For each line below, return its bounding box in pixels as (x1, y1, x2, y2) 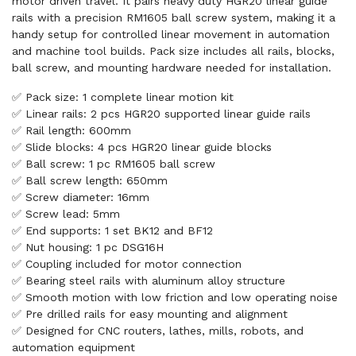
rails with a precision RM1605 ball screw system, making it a (12, 11, 335, 24)
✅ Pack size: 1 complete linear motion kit (12, 91, 234, 103)
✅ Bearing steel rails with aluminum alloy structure (12, 274, 285, 287)
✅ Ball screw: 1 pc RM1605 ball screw (12, 157, 215, 170)
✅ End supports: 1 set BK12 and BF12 (12, 224, 213, 237)
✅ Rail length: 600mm (12, 124, 131, 137)
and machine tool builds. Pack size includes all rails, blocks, (12, 44, 335, 57)
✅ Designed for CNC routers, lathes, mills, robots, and (12, 324, 304, 337)
